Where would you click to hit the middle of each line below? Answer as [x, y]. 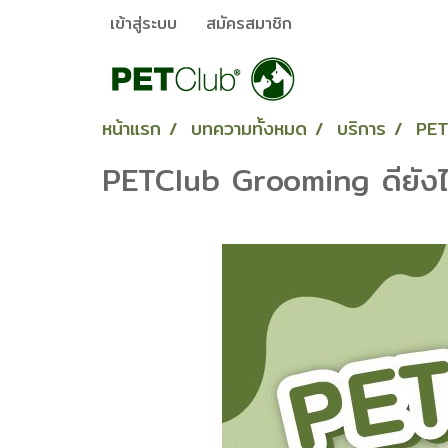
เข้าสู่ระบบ [143, 23]
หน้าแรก [131, 128]
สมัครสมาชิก [248, 23]
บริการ [361, 128]
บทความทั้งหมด [249, 128]
